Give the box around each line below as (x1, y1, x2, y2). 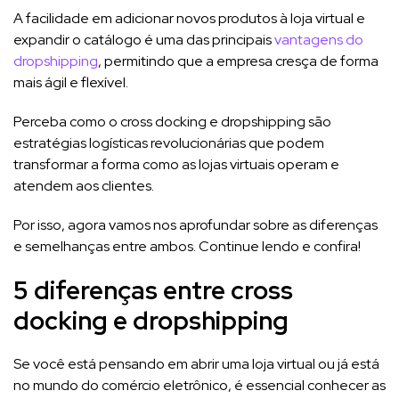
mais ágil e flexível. (13, 72, 128, 92)
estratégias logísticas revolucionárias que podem (13, 133, 324, 152)
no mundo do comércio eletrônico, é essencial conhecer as (13, 375, 386, 395)
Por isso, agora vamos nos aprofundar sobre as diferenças (13, 215, 378, 234)
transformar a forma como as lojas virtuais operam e (13, 154, 339, 174)
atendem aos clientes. (13, 175, 157, 195)
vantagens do (274, 29, 363, 49)
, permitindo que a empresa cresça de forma (98, 51, 379, 70)
